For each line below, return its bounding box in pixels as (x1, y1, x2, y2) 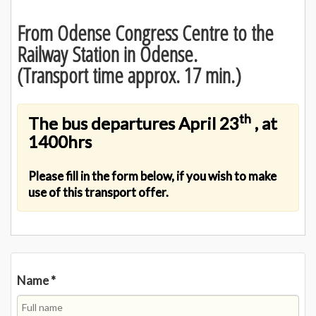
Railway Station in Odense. (17, 39, 197, 68)
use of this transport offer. (28, 185, 169, 200)
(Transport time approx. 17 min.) (17, 61, 241, 90)
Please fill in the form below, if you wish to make (28, 169, 276, 183)
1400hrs (28, 131, 92, 152)
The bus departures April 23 (28, 113, 239, 133)
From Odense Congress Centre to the (17, 18, 274, 47)
